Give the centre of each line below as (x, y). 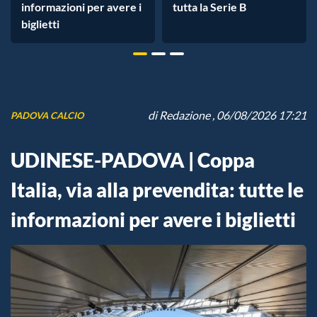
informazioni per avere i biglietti (153, 220)
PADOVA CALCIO (47, 115)
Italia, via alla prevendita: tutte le (157, 190)
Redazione (185, 115)
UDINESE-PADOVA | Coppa (133, 160)
